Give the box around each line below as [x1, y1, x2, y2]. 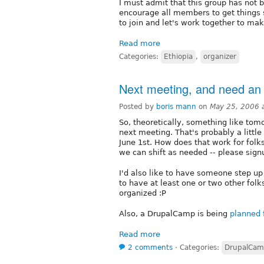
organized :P [119, 188, 166, 197]
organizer [203, 52, 236, 61]
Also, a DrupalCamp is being [119, 209, 230, 218]
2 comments [128, 243, 173, 252]
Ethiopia [164, 52, 193, 61]
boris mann [156, 102, 196, 111]
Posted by [119, 102, 156, 111]
